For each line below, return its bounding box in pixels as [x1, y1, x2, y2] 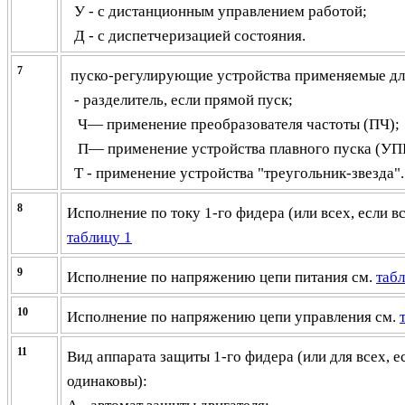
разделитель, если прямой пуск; [83, 90, 293, 109]
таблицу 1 [67, 228, 132, 247]
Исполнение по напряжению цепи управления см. [67, 307, 400, 326]
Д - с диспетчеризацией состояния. [67, 26, 306, 45]
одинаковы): [67, 372, 147, 391]
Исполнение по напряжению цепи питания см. [67, 268, 376, 287]
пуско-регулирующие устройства [67, 66, 295, 85]
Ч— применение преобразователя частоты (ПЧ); [78, 115, 400, 134]
